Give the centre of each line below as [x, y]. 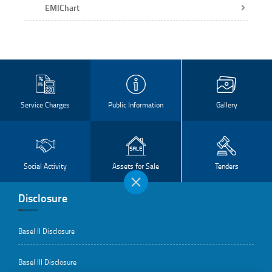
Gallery [226, 104]
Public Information [136, 104]
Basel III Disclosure [47, 262]
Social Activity [46, 166]
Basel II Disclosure [46, 231]
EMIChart [62, 7]
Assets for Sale [136, 166]
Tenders [226, 166]
